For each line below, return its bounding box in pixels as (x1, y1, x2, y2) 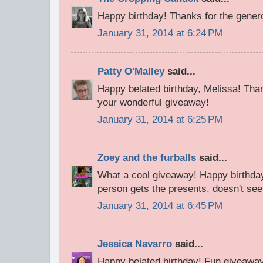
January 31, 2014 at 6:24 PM (97, 28, 222, 39)
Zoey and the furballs (97, 151, 196, 163)
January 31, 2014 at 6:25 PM (97, 114, 222, 126)
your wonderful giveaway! (97, 96, 209, 108)
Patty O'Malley (97, 65, 164, 77)
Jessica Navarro (97, 238, 172, 249)
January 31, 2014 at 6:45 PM (97, 200, 222, 212)
